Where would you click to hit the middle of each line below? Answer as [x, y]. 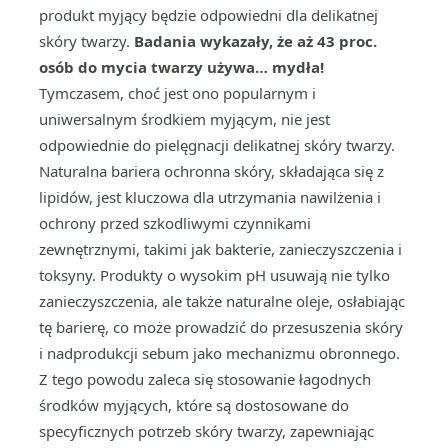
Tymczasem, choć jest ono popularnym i [177, 93]
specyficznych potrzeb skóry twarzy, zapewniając [206, 431]
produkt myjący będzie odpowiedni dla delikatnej [208, 15]
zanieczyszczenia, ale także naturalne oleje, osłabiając [222, 301]
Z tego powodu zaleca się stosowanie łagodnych [205, 379]
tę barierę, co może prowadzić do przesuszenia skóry [221, 327]
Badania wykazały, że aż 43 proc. [255, 41]
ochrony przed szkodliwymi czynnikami [175, 223]
